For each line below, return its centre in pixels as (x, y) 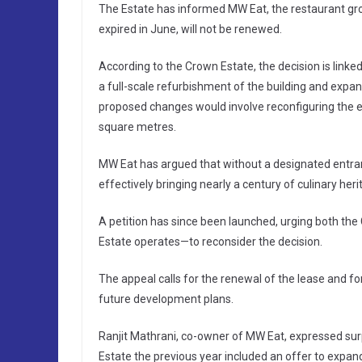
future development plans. (166, 299)
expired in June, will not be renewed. (190, 29)
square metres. (137, 127)
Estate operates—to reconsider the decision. (210, 242)
